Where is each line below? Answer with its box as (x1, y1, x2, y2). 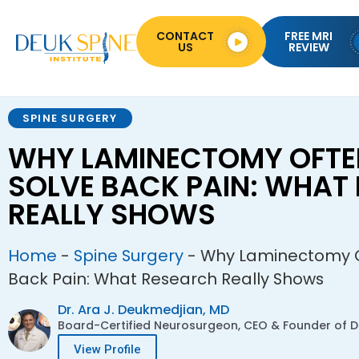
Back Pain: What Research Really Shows (8, 268, 324, 290)
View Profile (74, 342, 141, 357)
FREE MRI (284, 28, 333, 44)
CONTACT (156, 28, 215, 44)
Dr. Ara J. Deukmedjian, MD (58, 301, 229, 320)
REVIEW (288, 39, 329, 55)
